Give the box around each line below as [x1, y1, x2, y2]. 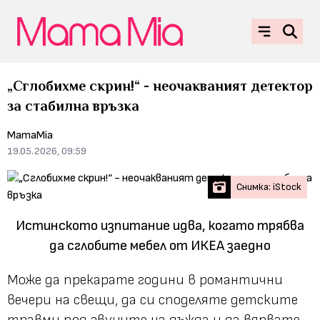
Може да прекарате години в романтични [7, 271, 283, 289]
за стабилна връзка [7, 97, 139, 114]
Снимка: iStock [236, 180, 301, 193]
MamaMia [7, 128, 53, 142]
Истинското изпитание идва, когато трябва [16, 216, 304, 234]
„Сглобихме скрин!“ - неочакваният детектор [7, 77, 313, 94]
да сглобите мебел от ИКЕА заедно [49, 236, 271, 254]
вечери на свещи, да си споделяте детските [7, 291, 298, 309]
